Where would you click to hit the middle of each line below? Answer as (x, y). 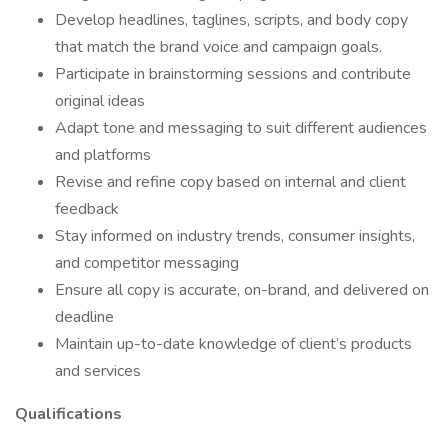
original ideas (100, 101)
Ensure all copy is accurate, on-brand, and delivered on (242, 290)
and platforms (103, 155)
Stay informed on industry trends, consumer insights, (235, 236)
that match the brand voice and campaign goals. (218, 47)
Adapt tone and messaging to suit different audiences (241, 128)
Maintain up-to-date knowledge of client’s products (233, 344)
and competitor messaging (147, 263)
